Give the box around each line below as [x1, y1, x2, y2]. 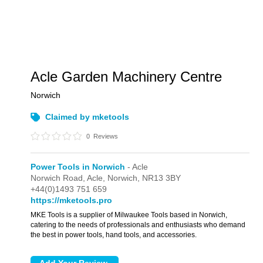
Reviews [92, 133, 119, 140]
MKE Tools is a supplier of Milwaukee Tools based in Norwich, [31, 211, 228, 219]
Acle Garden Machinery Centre [31, 69, 222, 85]
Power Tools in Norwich [31, 162, 126, 171]
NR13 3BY [142, 173, 181, 183]
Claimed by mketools [45, 112, 130, 122]
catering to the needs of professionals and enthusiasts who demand [31, 221, 246, 229]
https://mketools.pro [31, 195, 113, 205]
